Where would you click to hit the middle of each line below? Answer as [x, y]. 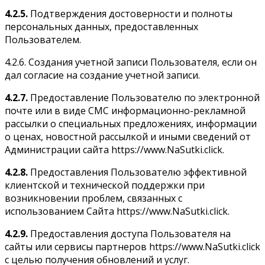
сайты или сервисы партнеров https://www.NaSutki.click [132, 246]
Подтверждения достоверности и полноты [130, 13]
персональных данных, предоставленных [101, 26]
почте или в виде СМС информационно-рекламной [125, 110]
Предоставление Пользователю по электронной [144, 97]
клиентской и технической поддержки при [105, 185]
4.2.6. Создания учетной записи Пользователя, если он [131, 62]
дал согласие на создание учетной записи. [102, 75]
